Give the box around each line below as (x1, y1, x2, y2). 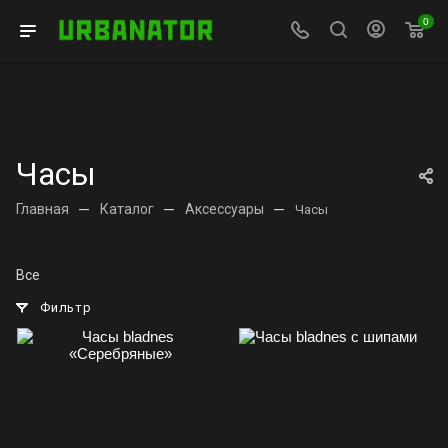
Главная (16, 201, 69, 217)
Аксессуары (185, 201, 264, 217)
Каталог (100, 201, 154, 217)
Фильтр (40, 300, 92, 315)
